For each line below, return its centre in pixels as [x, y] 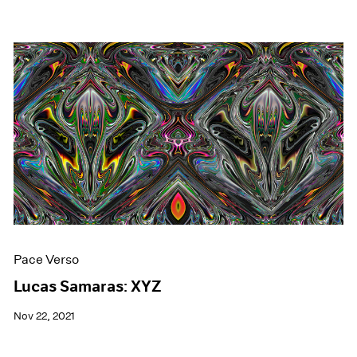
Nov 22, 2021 [45, 316]
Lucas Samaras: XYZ [88, 286]
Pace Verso [47, 260]
